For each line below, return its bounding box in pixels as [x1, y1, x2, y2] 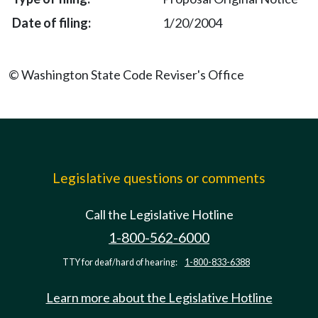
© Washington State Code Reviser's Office [9, 67, 244, 82]
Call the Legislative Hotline [84, 207, 234, 222]
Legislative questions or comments [53, 170, 265, 186]
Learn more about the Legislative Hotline [45, 290, 273, 305]
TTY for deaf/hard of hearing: [62, 257, 179, 268]
